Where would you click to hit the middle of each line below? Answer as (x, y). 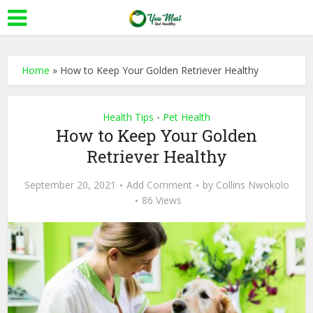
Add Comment (159, 185)
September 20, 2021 (70, 185)
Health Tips (128, 117)
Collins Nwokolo (252, 185)
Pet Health (187, 117)
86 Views (162, 200)
